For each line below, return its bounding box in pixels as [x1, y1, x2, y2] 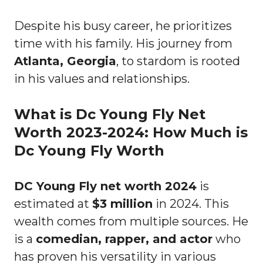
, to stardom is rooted [116, 53, 240, 68]
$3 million [92, 196, 153, 211]
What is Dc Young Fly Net [14, 105, 205, 123]
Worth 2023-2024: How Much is [14, 123, 248, 141]
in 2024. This [153, 196, 229, 211]
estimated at [14, 196, 92, 211]
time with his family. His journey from [14, 36, 232, 50]
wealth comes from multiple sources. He [14, 214, 248, 228]
